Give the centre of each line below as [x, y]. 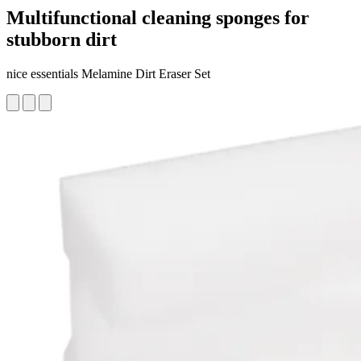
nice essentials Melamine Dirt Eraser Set [108, 73]
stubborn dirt [62, 39]
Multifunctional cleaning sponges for [158, 17]
